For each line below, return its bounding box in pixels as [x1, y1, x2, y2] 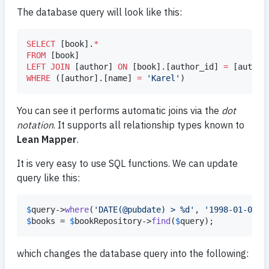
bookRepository [74, 216, 142, 226]
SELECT [26, 39, 55, 49]
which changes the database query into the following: [17, 247, 249, 260]
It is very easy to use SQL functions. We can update [17, 157, 238, 170]
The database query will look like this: [17, 6, 182, 19]
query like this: [17, 172, 80, 184]
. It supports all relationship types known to [53, 119, 244, 131]
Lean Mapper [17, 133, 77, 146]
